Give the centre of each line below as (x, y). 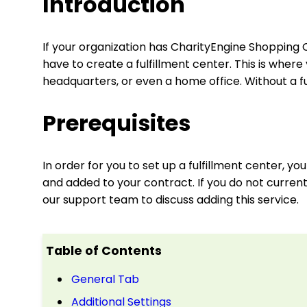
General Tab (105, 279)
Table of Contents (104, 251)
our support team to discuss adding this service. (171, 200)
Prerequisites (116, 123)
